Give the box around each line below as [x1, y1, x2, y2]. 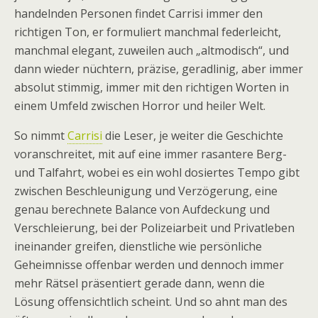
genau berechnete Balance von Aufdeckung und [14, 202, 270, 217]
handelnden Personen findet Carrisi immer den [14, 6, 263, 21]
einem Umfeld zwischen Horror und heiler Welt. [14, 98, 265, 114]
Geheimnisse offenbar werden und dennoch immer [14, 257, 284, 273]
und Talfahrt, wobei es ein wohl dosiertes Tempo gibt [14, 165, 300, 180]
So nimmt [14, 128, 67, 143]
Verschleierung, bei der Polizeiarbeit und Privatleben [14, 220, 295, 236]
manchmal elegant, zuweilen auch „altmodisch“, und [14, 43, 289, 58]
